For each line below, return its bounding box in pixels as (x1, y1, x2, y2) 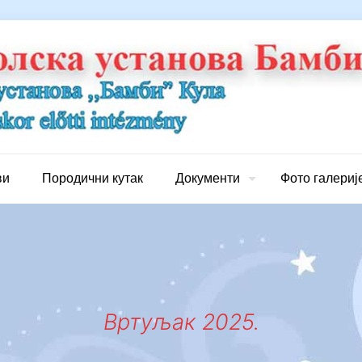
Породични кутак (42, 170, 143, 185)
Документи (175, 170, 240, 185)
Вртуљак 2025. (103, 309, 259, 335)
